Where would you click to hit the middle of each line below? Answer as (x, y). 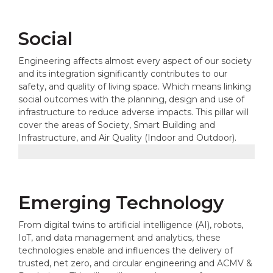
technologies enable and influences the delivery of (126, 250)
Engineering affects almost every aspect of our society (135, 61)
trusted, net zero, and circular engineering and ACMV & (135, 263)
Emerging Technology (121, 203)
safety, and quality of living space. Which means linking (135, 87)
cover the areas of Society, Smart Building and (117, 125)
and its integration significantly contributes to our (123, 74)
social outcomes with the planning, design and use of (131, 99)
